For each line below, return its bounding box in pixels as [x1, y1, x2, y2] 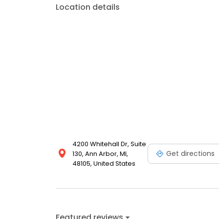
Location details [56, 1, 120, 13]
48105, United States [72, 159, 135, 169]
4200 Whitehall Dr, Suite [72, 139, 146, 149]
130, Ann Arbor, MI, [72, 149, 128, 159]
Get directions [166, 148, 215, 158]
